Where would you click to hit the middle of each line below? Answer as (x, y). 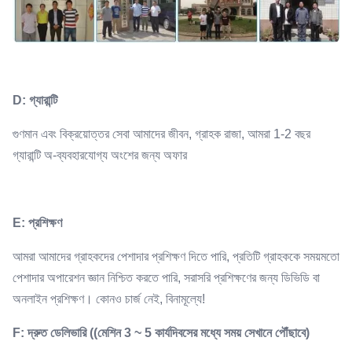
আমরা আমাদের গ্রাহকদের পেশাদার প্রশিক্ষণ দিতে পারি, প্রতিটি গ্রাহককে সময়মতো (176, 257)
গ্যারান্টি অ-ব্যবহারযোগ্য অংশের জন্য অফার (100, 156)
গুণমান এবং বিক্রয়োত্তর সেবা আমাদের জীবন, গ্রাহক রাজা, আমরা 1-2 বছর (161, 134)
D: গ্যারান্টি (35, 101)
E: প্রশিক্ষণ (37, 223)
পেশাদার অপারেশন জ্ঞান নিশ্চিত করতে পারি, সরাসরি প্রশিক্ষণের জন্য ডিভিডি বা (166, 278)
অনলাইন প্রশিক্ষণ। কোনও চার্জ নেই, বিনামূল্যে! (109, 299)
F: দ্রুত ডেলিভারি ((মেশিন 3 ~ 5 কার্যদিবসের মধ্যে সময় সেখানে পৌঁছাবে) (161, 333)
